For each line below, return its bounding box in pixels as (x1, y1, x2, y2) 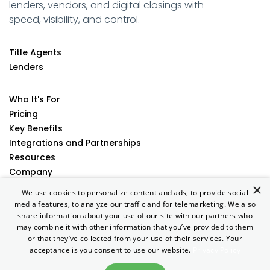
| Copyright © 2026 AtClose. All (130, 227, 259, 239)
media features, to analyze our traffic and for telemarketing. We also (14, 199, 256, 209)
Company (9, 166, 52, 178)
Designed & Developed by (60, 250, 171, 262)
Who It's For (9, 93, 60, 106)
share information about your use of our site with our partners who (17, 210, 253, 221)
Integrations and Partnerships (9, 137, 141, 149)
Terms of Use (11, 227, 68, 239)
